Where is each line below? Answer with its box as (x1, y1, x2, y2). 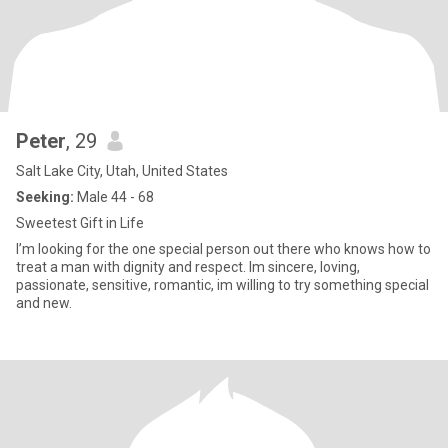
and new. (16, 295, 72, 311)
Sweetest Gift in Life (16, 215, 144, 231)
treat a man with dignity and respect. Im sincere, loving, (16, 259, 360, 275)
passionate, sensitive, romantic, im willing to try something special (16, 277, 429, 293)
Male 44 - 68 (74, 189, 154, 205)
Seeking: (16, 189, 74, 205)
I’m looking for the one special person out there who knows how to (16, 241, 431, 257)
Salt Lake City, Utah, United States (16, 163, 228, 179)
